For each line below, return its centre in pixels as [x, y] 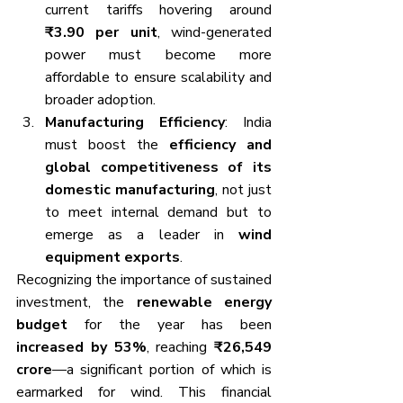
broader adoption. [100, 99]
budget [42, 324]
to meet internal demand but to [158, 212]
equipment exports [112, 257]
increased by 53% [81, 347]
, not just [243, 189]
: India [248, 122]
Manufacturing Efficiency [135, 122]
